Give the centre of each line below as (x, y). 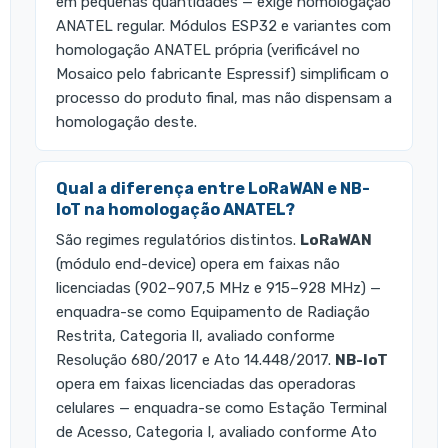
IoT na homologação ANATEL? (175, 210)
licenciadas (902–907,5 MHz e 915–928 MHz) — (218, 288)
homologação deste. (126, 122)
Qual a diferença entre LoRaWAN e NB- (213, 189)
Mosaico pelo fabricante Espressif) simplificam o (222, 74)
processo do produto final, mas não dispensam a (224, 98)
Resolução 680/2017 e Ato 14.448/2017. (195, 360)
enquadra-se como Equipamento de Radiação (213, 312)
